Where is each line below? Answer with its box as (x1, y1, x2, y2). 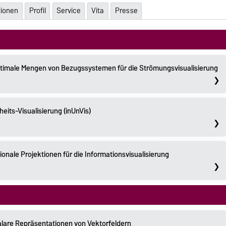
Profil (29, 5, 46, 17)
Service (56, 5, 81, 17)
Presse (115, 5, 138, 17)
